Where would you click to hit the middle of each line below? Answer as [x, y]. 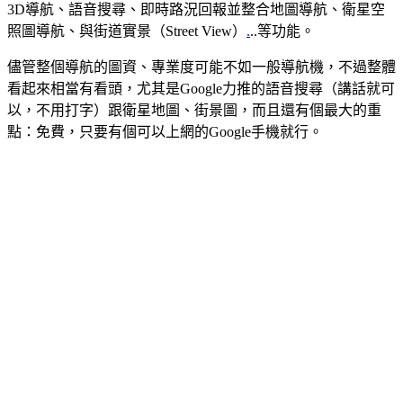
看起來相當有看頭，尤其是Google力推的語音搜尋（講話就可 [201, 88]
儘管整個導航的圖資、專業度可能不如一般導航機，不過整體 [201, 67]
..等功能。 [282, 31]
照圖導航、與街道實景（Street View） [127, 31]
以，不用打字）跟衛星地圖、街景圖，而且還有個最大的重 [194, 110]
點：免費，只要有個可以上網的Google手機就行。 [165, 131]
